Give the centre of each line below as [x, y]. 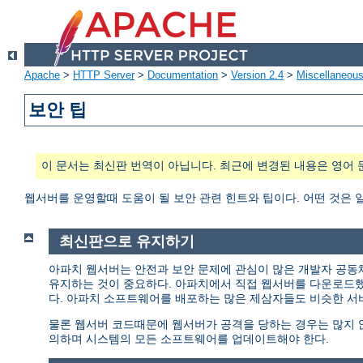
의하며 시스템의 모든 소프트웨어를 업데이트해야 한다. [189, 338]
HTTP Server [104, 75]
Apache [42, 75]
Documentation [183, 75]
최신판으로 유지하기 [126, 242]
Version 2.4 [257, 75]
